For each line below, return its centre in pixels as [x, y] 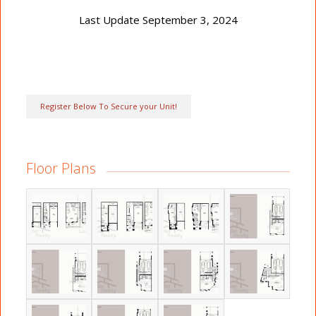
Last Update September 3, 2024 [158, 20]
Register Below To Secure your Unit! [108, 107]
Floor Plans [61, 169]
